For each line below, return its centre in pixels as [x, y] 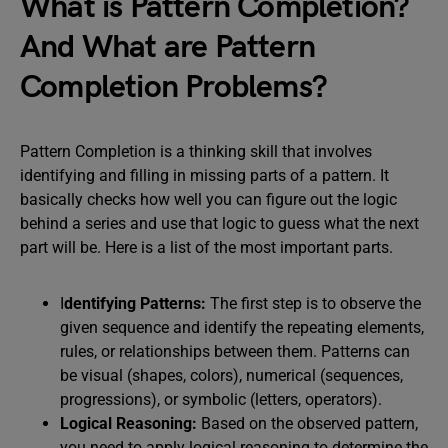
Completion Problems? [173, 87]
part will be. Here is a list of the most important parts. [206, 247]
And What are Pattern [167, 47]
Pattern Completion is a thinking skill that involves [196, 151]
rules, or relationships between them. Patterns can [235, 351]
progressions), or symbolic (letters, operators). [221, 399]
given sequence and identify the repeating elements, [242, 327]
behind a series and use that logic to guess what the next [219, 223]
